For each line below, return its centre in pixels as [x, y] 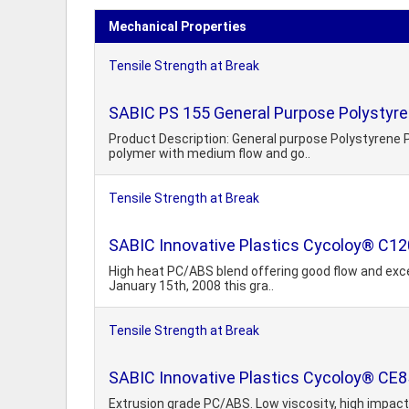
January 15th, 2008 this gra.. [191, 286]
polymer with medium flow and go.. [210, 153]
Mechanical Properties [178, 26]
